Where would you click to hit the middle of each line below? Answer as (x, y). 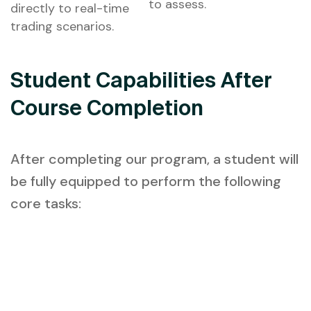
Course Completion (107, 108)
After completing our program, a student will (154, 159)
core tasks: (46, 204)
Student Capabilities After (141, 80)
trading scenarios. (62, 27)
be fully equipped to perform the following (146, 182)
